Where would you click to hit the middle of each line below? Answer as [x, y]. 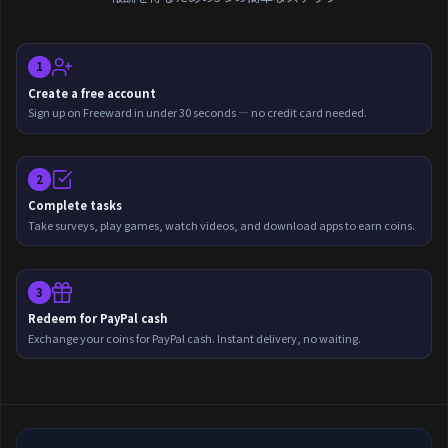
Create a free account [92, 92]
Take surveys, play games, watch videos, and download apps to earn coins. [222, 225]
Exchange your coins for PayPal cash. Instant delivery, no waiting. [195, 337]
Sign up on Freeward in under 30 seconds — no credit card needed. [198, 112]
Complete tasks [75, 205]
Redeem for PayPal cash [98, 318]
